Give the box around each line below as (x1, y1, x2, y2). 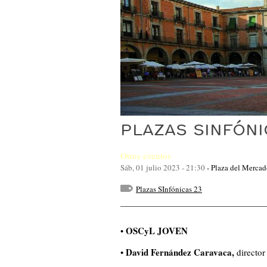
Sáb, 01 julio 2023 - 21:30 (120, 162, 205, 173)
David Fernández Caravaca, (126, 245, 234, 259)
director (234, 246, 265, 258)
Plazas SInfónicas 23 (136, 183, 202, 194)
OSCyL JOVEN (126, 223, 188, 237)
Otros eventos (120, 149, 171, 162)
